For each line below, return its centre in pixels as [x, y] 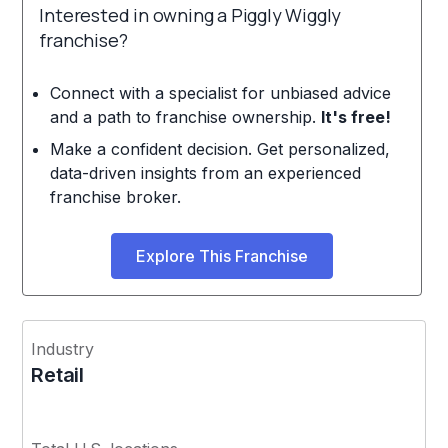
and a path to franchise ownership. [185, 116]
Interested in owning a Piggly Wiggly [190, 14]
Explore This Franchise [222, 255]
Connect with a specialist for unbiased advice [220, 92]
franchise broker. [115, 196]
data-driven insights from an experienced [205, 172]
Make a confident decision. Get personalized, [219, 148]
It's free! [355, 116]
